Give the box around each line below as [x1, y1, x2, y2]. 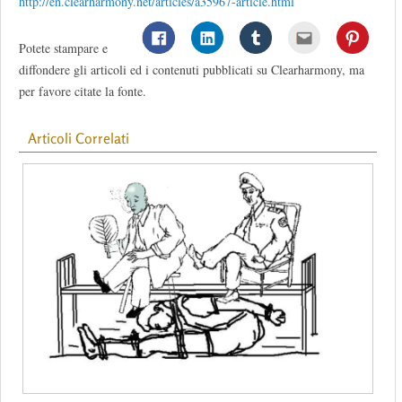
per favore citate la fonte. [19, 83, 146, 100]
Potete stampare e [19, 39, 108, 57]
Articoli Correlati [28, 129, 129, 148]
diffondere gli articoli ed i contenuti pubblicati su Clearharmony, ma [19, 61, 364, 79]
